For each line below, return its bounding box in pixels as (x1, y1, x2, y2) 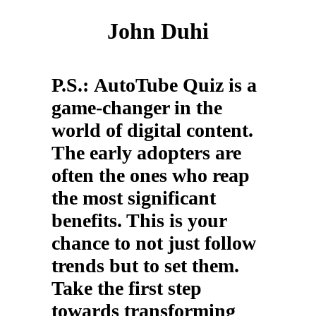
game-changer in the (51, 96, 222, 119)
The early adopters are (51, 141, 241, 164)
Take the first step (51, 276, 202, 299)
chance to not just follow (51, 231, 256, 254)
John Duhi (107, 18, 209, 44)
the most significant (51, 186, 216, 209)
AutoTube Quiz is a (88, 73, 257, 96)
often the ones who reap (51, 164, 250, 186)
